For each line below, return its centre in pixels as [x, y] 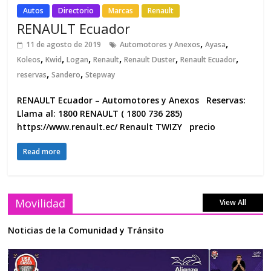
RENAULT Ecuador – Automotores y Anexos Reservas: [132, 100]
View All [233, 202]
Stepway [100, 74]
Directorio [76, 10]
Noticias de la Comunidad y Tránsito [86, 230]
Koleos [29, 59]
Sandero [66, 74]
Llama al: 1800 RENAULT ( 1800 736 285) [100, 113]
